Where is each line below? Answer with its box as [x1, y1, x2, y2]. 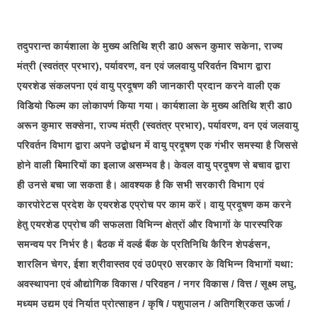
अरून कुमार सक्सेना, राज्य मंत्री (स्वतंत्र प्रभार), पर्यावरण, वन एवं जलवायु [17, 119, 298, 131]
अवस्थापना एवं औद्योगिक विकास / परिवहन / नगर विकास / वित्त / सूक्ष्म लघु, [17, 277, 296, 289]
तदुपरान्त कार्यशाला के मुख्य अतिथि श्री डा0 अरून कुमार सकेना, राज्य [17, 40, 282, 52]
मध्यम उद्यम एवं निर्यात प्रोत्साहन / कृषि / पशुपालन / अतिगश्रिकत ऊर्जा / [17, 297, 290, 309]
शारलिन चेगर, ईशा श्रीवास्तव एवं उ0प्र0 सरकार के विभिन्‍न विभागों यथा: [17, 258, 294, 270]
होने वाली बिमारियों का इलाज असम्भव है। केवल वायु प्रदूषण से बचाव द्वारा [17, 158, 290, 171]
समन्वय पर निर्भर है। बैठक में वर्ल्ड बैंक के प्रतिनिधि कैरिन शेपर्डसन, [17, 238, 270, 250]
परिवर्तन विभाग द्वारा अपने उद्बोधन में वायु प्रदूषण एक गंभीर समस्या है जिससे [17, 139, 298, 151]
